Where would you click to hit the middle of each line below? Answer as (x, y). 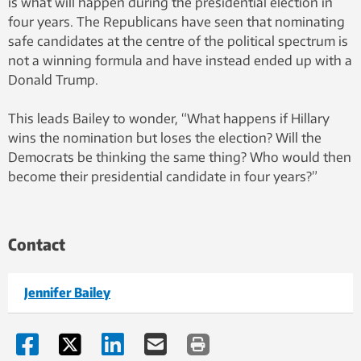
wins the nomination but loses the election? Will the (165, 137)
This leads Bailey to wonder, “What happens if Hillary (169, 118)
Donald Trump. (53, 79)
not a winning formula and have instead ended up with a (180, 60)
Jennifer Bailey (67, 292)
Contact (37, 243)
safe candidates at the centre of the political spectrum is (178, 41)
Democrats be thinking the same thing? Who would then (180, 157)
